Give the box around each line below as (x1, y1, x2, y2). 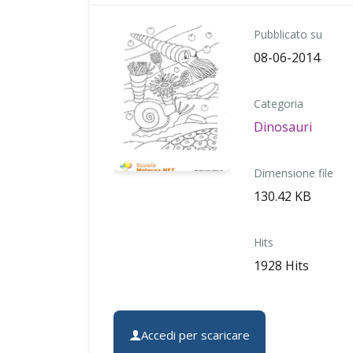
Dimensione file (254, 165, 334, 180)
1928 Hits (254, 257, 310, 274)
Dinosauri (254, 118, 313, 136)
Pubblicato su (254, 27, 323, 42)
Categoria (254, 96, 304, 111)
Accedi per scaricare (141, 327, 250, 343)
